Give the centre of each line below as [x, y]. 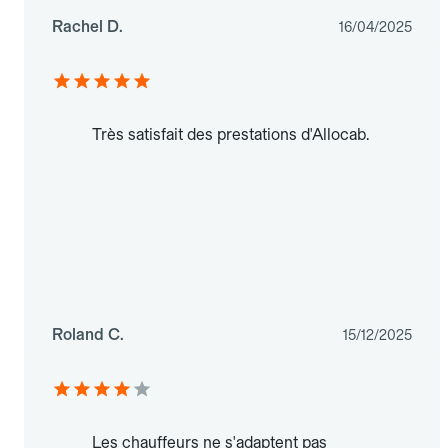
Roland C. [88, 335]
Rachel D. [87, 27]
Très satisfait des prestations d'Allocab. [230, 135]
